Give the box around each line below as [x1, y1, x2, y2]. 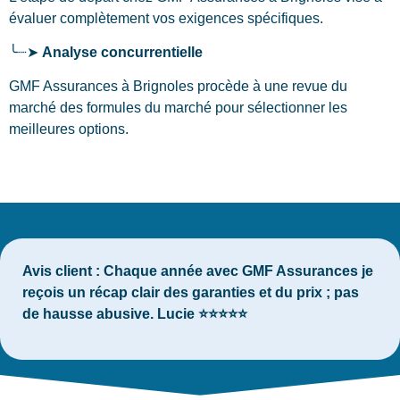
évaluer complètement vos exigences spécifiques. [9, 10, 323, 26]
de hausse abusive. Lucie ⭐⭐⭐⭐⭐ [22, 305, 247, 321]
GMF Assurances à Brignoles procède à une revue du [9, 79, 347, 95]
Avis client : [22, 262, 100, 279]
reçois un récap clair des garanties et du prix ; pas [22, 284, 359, 300]
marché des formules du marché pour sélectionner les [9, 100, 347, 116]
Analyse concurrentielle [42, 45, 203, 61]
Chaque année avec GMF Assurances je [100, 262, 373, 279]
